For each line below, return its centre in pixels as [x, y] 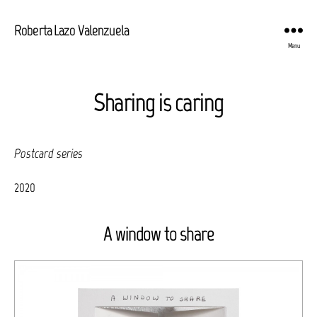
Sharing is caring [158, 102]
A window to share [158, 233]
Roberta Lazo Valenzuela [71, 30]
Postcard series [48, 154]
